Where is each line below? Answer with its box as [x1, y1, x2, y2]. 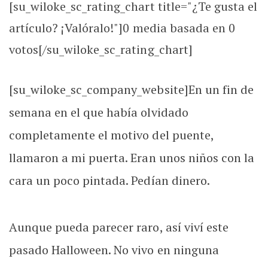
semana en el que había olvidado [9, 104, 188, 120]
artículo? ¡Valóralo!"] [9, 20, 123, 36]
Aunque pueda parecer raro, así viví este [9, 219, 229, 235]
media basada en [132, 20, 229, 36]
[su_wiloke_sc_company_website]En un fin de [9, 81, 254, 98]
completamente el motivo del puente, [9, 127, 214, 143]
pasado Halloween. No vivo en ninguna [9, 242, 219, 258]
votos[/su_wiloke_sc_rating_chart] [9, 41, 193, 57]
